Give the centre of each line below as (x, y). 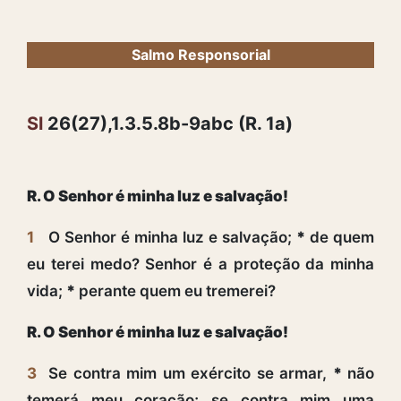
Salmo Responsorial (200, 54)
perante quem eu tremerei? (175, 290)
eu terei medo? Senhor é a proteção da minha (200, 264)
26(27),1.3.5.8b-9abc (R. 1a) (168, 123)
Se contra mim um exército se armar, (191, 373)
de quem (340, 237)
